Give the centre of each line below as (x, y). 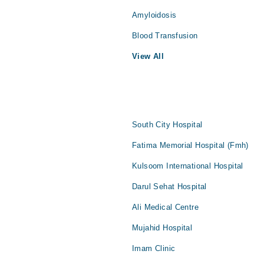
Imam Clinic (154, 249)
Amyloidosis (154, 15)
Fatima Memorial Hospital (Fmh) (190, 146)
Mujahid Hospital (162, 228)
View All (148, 57)
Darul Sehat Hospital (169, 187)
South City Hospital (167, 125)
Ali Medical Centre (166, 207)
